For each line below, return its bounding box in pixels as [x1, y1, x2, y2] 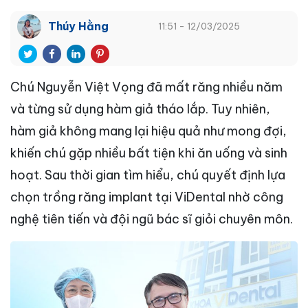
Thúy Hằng [48, 19, 109, 34]
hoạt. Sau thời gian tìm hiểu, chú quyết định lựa [10, 166, 285, 183]
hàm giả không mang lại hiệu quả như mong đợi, [10, 122, 287, 139]
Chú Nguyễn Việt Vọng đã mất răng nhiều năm [10, 78, 283, 95]
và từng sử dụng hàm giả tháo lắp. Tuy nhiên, [10, 100, 270, 117]
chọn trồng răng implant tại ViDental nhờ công [10, 188, 283, 205]
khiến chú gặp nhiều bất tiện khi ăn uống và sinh [10, 144, 287, 161]
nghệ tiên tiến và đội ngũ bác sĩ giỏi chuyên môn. [10, 210, 293, 227]
